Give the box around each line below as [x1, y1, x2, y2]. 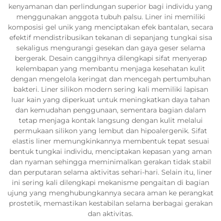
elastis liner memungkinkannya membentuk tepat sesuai [12, 137, 209, 146]
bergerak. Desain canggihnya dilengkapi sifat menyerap [14, 54, 207, 63]
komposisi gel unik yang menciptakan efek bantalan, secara [8, 23, 213, 32]
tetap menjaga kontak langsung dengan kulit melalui [18, 116, 203, 125]
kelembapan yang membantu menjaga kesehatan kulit [16, 64, 205, 73]
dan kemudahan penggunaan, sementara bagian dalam [15, 106, 206, 114]
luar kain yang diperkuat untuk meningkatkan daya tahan [11, 95, 210, 104]
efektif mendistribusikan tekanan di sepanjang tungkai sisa [9, 33, 212, 42]
